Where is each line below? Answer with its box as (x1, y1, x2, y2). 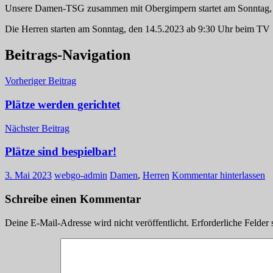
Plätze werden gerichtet (5, 97, 120, 111)
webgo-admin (54, 170, 107, 181)
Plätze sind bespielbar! (5, 145, 116, 158)
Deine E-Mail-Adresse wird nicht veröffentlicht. (5, 217, 189, 228)
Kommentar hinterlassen (172, 170, 265, 181)
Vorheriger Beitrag (5, 76, 76, 87)
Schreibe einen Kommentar (5, 192, 141, 205)
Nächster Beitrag (5, 122, 69, 133)
